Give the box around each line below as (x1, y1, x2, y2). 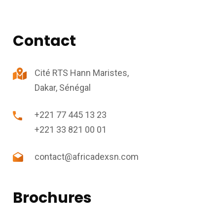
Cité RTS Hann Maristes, (34, 68, 129, 78)
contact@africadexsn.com (34, 151, 139, 162)
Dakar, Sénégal (34, 82, 91, 93)
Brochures (12, 187, 92, 208)
